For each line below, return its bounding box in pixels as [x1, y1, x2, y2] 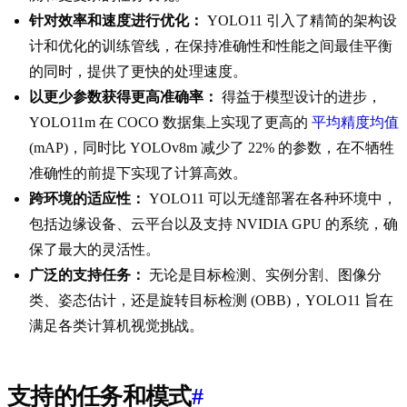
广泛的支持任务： [29, 267, 145, 283]
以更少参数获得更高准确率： [29, 89, 218, 105]
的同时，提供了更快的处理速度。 [29, 64, 247, 80]
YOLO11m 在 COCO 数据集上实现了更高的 [29, 114, 312, 131]
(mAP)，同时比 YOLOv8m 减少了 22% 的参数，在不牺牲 [29, 140, 394, 156]
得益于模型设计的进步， [218, 89, 382, 105]
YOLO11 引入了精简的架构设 [203, 13, 397, 29]
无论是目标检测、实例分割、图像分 [145, 267, 382, 283]
